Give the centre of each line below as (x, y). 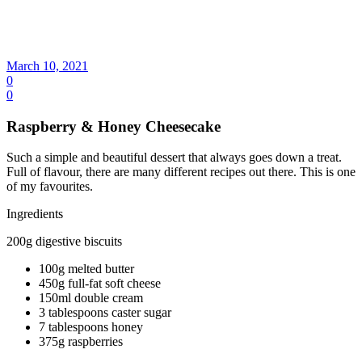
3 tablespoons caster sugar (105, 313)
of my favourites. (50, 187)
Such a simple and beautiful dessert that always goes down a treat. (174, 158)
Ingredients (35, 214)
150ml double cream (91, 298)
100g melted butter (86, 269)
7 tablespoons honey (91, 327)
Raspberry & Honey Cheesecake (114, 126)
